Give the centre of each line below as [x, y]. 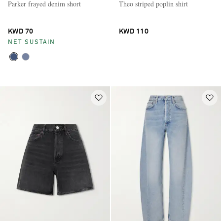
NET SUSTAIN [32, 43]
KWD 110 [134, 32]
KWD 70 [21, 32]
